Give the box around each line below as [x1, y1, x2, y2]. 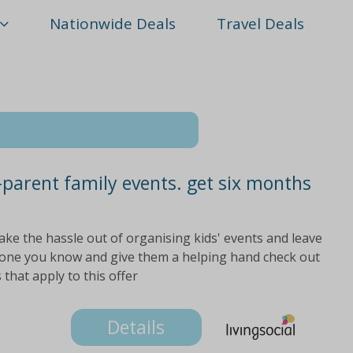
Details [107, 314, 165, 340]
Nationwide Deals [50, 13, 176, 34]
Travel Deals [217, 13, 305, 34]
